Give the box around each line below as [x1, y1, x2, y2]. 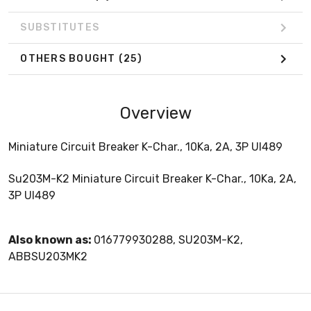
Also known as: [8, 233, 94, 246]
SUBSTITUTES [20, 22, 99, 34]
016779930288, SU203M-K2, [94, 233, 243, 246]
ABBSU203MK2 [8, 249, 87, 263]
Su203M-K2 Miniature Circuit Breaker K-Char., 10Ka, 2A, [8, 171, 296, 185]
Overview [119, 103, 192, 123]
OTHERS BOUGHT [20, 53, 119, 65]
